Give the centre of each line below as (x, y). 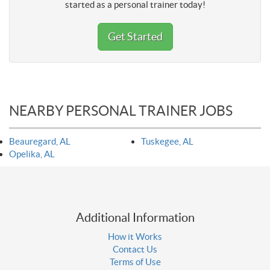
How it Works (135, 236)
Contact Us (135, 249)
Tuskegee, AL (167, 141)
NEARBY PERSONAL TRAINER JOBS (121, 111)
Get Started (135, 36)
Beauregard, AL (40, 141)
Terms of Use (135, 262)
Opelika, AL (32, 154)
